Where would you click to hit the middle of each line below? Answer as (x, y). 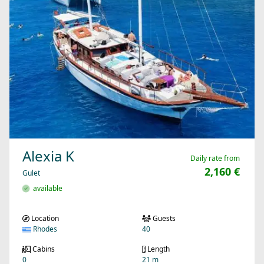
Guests (163, 219)
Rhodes (44, 229)
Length (158, 249)
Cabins (42, 249)
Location (44, 219)
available (46, 189)
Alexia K (48, 156)
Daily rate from (215, 159)
